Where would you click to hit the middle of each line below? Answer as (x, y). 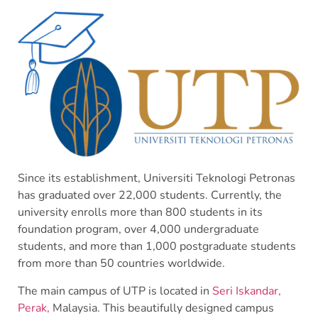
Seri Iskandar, (247, 291)
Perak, (34, 308)
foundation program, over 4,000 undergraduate (138, 230)
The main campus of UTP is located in (115, 291)
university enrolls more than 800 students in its (140, 213)
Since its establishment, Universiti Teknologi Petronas (157, 179)
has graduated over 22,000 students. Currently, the (150, 196)
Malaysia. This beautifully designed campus (162, 308)
